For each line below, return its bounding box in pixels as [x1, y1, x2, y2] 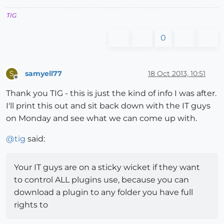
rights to [14, 200, 48, 210]
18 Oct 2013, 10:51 [148, 68, 205, 78]
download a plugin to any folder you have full [14, 187, 193, 197]
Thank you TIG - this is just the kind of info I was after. [6, 88, 216, 98]
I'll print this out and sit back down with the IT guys [6, 101, 210, 111]
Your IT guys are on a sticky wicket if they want [14, 162, 200, 172]
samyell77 [25, 68, 62, 78]
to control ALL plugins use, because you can [14, 175, 189, 185]
